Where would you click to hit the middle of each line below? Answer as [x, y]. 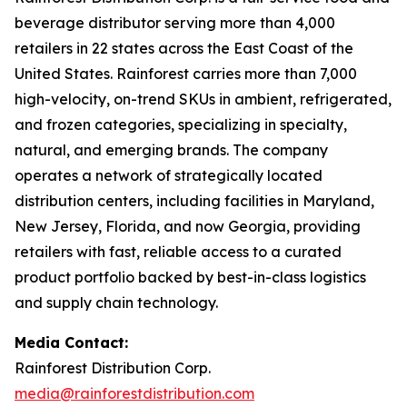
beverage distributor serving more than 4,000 [175, 23]
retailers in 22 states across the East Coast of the [184, 48]
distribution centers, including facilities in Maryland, [194, 201]
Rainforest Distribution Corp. [113, 368]
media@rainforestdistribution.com [134, 393]
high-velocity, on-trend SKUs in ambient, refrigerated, [203, 99]
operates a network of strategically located [169, 175]
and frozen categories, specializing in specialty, [181, 124]
